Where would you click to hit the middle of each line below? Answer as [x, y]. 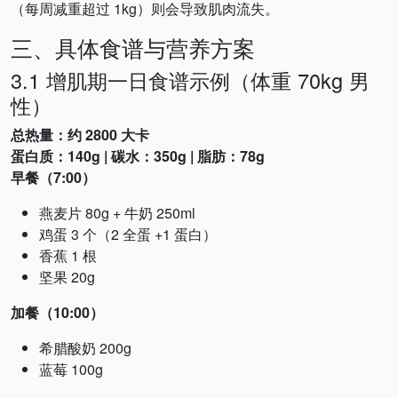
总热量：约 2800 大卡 [80, 135]
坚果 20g [67, 277]
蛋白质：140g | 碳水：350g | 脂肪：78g [138, 156]
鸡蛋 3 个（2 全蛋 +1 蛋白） [128, 234]
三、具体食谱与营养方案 [133, 47]
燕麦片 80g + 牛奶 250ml [117, 213]
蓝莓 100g [71, 369]
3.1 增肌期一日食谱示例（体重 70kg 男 [190, 80]
